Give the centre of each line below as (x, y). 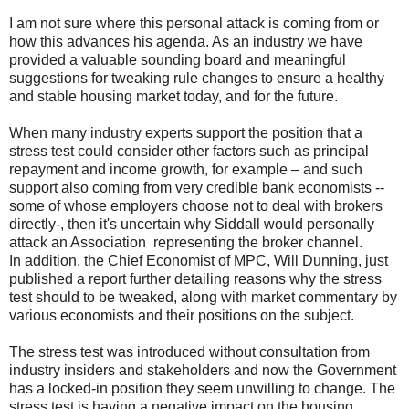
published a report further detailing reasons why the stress (195, 278)
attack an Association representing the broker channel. (186, 242)
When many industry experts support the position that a (186, 132)
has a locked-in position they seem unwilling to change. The (202, 388)
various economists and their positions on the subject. (182, 315)
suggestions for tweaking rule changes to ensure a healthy (197, 78)
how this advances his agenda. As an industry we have (186, 41)
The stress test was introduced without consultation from (189, 351)
